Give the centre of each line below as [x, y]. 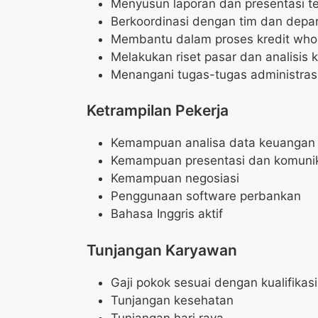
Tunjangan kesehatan [172, 300]
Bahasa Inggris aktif [167, 214]
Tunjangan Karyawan [162, 250]
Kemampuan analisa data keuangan [213, 143]
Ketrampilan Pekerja [158, 111]
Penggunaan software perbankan [206, 196]
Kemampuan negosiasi [175, 179]
